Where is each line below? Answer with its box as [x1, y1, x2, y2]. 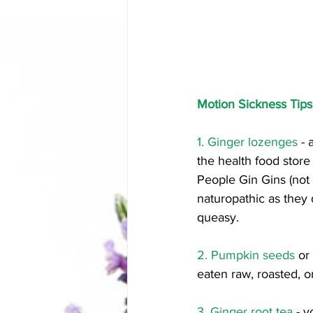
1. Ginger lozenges [197, 134, 298, 149]
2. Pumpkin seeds [197, 247, 295, 262]
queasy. [197, 210, 242, 224]
